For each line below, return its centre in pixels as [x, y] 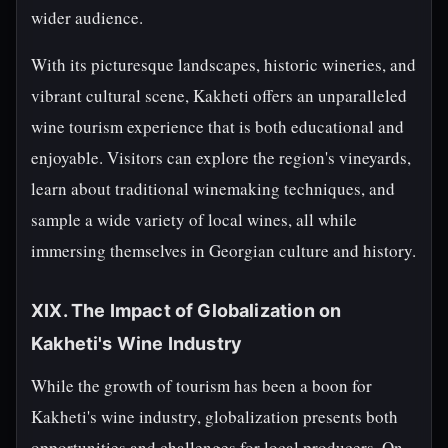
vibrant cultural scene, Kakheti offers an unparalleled [219, 95]
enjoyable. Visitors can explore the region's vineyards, [221, 157]
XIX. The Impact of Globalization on [186, 310]
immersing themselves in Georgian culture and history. [223, 250]
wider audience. [87, 17]
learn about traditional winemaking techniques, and [213, 188]
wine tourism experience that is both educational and [217, 126]
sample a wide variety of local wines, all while [194, 219]
